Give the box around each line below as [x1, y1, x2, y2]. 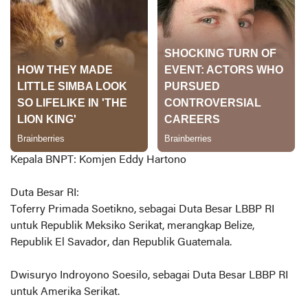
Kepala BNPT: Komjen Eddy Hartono [10, 155, 186, 166]
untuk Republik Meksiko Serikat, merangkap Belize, [10, 221, 254, 232]
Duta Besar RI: [10, 188, 79, 199]
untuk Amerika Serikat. [10, 287, 120, 298]
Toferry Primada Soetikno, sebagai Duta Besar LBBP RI [10, 204, 274, 216]
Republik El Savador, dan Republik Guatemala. [10, 237, 232, 249]
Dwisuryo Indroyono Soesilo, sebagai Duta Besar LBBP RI [10, 270, 288, 282]
